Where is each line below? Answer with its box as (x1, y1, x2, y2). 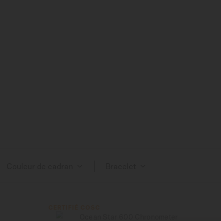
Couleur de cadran (6, 161, 73, 171)
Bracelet (106, 161, 136, 171)
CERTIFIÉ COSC (48, 204, 100, 211)
